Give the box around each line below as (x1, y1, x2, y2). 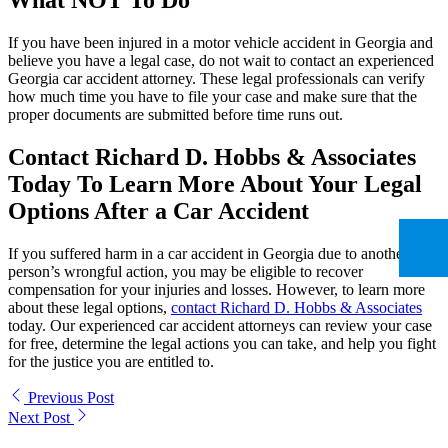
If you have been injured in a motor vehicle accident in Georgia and (8, 34, 433, 52)
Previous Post (24, 389, 114, 407)
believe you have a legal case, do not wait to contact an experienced (8, 52, 434, 70)
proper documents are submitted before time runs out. (8, 106, 343, 124)
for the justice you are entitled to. (8, 353, 214, 371)
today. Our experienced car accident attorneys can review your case (8, 317, 432, 335)
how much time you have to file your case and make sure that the (8, 88, 417, 106)
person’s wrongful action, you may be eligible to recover (8, 263, 363, 281)
